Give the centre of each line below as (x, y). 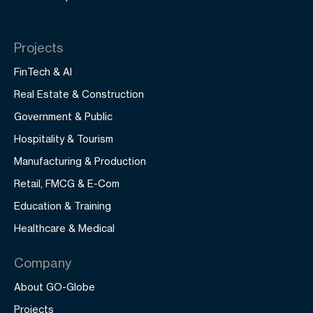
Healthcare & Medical (64, 228)
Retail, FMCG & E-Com (67, 183)
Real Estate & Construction (79, 94)
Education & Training (63, 206)
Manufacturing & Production (80, 161)
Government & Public (63, 116)
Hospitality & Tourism (64, 139)
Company (43, 263)
